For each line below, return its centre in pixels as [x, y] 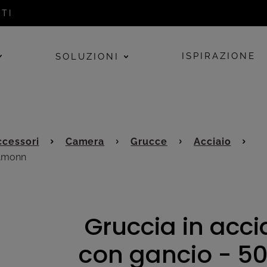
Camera [85, 141]
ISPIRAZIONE [219, 56]
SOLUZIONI [88, 57]
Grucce [149, 141]
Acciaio [212, 141]
